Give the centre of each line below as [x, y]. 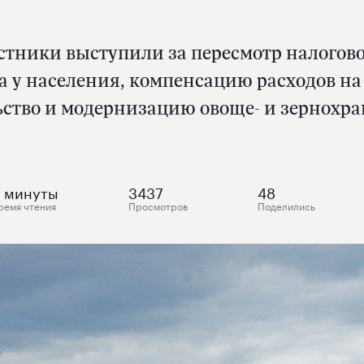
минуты [31, 191]
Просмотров [158, 205]
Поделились [287, 205]
